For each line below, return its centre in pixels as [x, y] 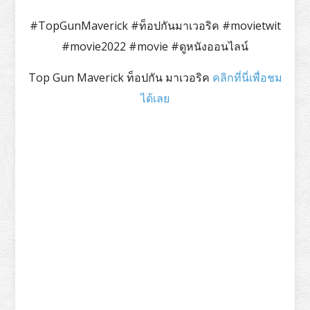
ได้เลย [155, 98]
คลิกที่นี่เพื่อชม [247, 77]
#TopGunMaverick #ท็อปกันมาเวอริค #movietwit [155, 25]
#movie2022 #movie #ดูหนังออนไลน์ [155, 46]
